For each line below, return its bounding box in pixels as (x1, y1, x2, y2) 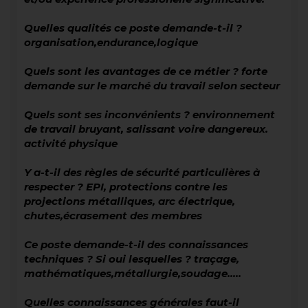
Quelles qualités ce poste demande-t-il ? (24, 21, 242, 35)
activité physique (24, 137, 118, 151)
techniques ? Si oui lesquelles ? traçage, (24, 252, 239, 266)
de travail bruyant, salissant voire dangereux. (24, 122, 268, 136)
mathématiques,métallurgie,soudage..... (24, 267, 241, 280)
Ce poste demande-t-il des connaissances (24, 238, 248, 252)
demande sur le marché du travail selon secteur (24, 79, 280, 93)
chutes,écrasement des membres (24, 209, 202, 223)
